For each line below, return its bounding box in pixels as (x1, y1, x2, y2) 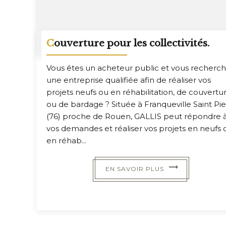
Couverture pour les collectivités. (54, 37, 209, 49)
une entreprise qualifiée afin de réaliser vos (46, 75, 211, 85)
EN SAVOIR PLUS (110, 165, 164, 173)
